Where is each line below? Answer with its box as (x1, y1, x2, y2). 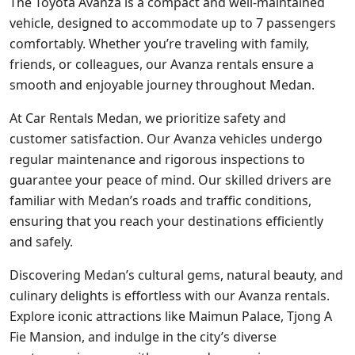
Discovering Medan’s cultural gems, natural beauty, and (10, 266, 343, 284)
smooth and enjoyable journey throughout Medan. (10, 76, 315, 94)
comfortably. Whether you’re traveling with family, (10, 35, 309, 52)
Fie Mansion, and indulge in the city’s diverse (10, 328, 277, 345)
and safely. (10, 233, 73, 250)
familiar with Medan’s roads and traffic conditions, (10, 192, 311, 209)
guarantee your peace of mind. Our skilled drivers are (10, 171, 331, 189)
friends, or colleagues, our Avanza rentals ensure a (10, 55, 314, 73)
